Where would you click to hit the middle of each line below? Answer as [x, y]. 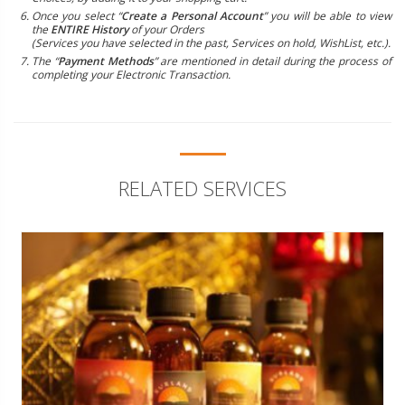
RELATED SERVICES [202, 188]
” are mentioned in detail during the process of [273, 61]
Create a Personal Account [192, 16]
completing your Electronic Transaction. [131, 75]
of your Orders [166, 30]
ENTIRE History [89, 30]
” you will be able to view [327, 16]
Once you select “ [76, 16]
